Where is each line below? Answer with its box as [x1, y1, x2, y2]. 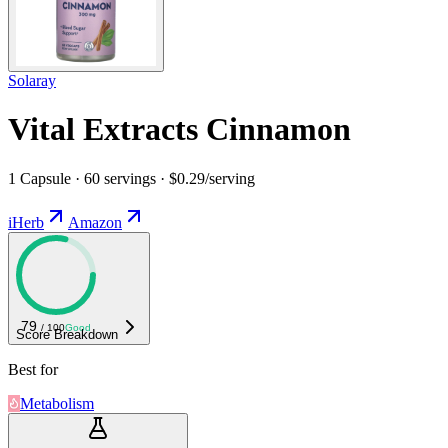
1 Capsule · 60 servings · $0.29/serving [8, 169, 255, 187]
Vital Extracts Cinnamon [8, 111, 351, 148]
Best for [8, 360, 58, 378]
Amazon [68, 213, 122, 231]
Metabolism [20, 394, 94, 412]
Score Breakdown [16, 326, 118, 342]
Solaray [8, 71, 56, 89]
